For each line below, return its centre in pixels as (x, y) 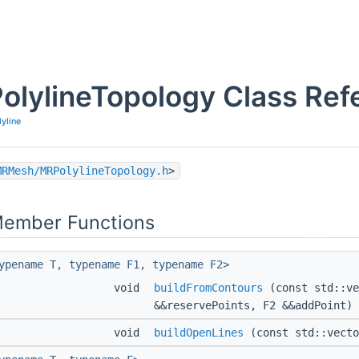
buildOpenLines (199, 333)
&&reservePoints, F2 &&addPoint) (253, 306)
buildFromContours (208, 288)
